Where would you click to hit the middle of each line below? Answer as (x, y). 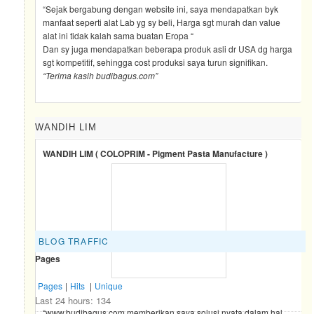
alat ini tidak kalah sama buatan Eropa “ (118, 35)
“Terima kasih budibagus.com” (101, 75)
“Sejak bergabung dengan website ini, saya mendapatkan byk (161, 8)
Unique (109, 286)
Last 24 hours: (66, 301)
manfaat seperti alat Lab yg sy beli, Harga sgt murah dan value (162, 22)
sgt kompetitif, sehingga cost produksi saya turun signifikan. (156, 62)
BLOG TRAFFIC (74, 240)
